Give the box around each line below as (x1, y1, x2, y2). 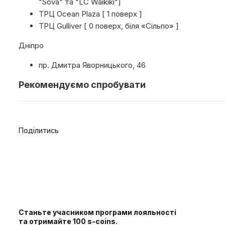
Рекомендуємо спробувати (19, 79, 146, 90)
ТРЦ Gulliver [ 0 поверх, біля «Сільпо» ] (39, 21, 179, 31)
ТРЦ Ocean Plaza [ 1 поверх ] (39, 9, 143, 19)
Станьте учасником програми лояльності (19, 208, 177, 217)
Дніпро (19, 41, 44, 51)
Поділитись (19, 126, 59, 135)
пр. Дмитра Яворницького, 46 (39, 60, 146, 70)
